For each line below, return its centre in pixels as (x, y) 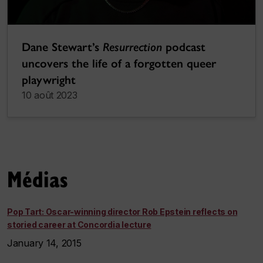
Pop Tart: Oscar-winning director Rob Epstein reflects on (122, 212)
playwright (49, 80)
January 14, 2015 (46, 243)
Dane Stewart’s (62, 47)
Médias (38, 179)
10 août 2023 (50, 95)
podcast (184, 47)
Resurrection (132, 47)
